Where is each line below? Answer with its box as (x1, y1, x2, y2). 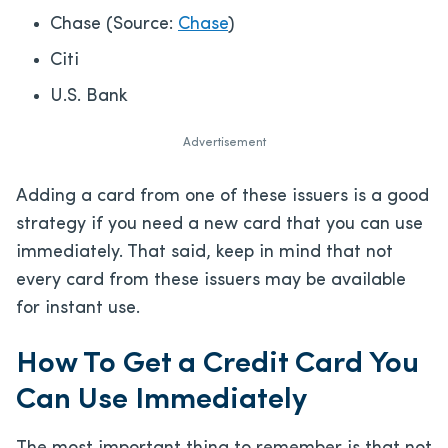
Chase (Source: (50, 14, 178, 34)
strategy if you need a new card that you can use (16, 214, 423, 234)
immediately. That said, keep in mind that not (16, 242, 393, 262)
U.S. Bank (50, 86, 128, 106)
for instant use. (16, 298, 140, 318)
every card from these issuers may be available (16, 270, 406, 290)
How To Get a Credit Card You (16, 348, 419, 380)
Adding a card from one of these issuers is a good (16, 186, 429, 206)
